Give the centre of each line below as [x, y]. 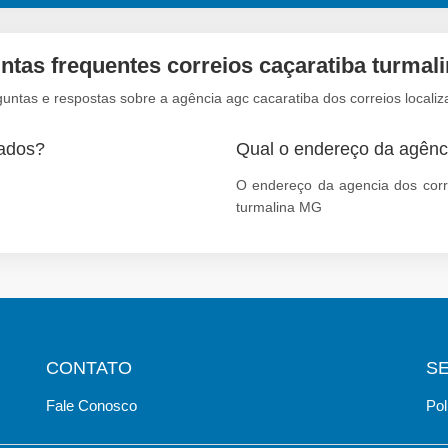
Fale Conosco [91, 405]
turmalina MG [279, 206]
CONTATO [89, 367]
